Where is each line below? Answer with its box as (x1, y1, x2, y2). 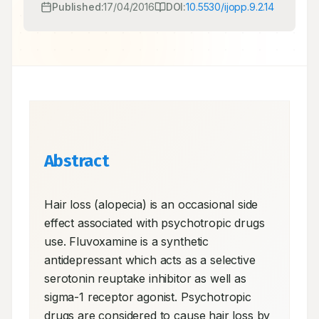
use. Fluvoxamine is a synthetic (44, 234, 209, 249)
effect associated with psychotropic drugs (44, 216, 265, 230)
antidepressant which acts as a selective (44, 253, 256, 267)
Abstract (44, 151, 110, 171)
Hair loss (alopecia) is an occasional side (44, 197, 258, 211)
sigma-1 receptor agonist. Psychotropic (44, 290, 251, 304)
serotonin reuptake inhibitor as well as (44, 271, 246, 286)
